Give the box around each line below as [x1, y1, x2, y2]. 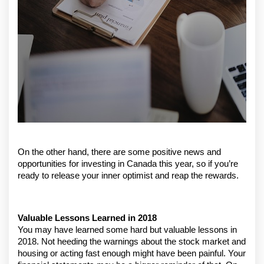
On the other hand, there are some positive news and [18, 147, 221, 157]
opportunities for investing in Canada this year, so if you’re [18, 159, 238, 169]
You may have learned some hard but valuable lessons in [18, 225, 237, 235]
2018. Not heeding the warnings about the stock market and [18, 237, 246, 246]
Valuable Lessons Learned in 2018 [18, 213, 157, 223]
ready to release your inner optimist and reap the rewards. [18, 171, 239, 180]
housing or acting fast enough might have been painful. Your [18, 249, 246, 258]
